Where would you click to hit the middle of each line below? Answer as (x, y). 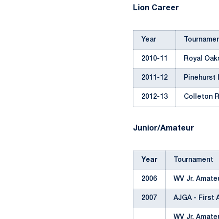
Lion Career (156, 8)
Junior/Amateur (164, 129)
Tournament (193, 160)
